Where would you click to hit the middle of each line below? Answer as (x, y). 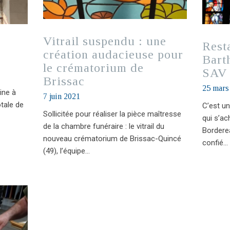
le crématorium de (93, 68)
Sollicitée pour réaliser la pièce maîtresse (112, 114)
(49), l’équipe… (66, 151)
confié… (215, 142)
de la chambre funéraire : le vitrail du (103, 126)
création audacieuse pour (113, 54)
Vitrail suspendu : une (104, 41)
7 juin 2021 (61, 96)
